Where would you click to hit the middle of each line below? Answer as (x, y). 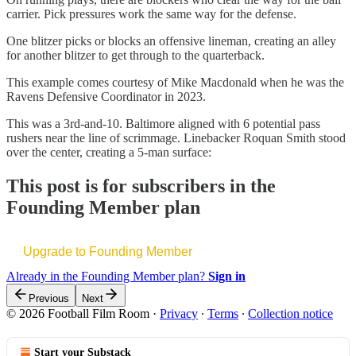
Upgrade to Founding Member (108, 251)
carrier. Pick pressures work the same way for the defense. (151, 14)
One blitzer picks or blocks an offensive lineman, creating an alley (171, 41)
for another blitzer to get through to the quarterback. (135, 55)
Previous (49, 298)
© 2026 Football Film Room (78, 313)
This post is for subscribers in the (141, 186)
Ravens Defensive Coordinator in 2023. (106, 96)
